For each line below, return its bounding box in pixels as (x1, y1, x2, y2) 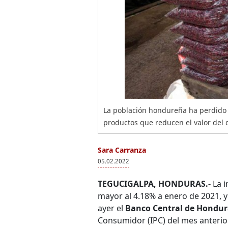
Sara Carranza (98, 145, 146, 155)
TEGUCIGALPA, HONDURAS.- (98, 178, 213, 189)
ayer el (98, 203, 125, 214)
